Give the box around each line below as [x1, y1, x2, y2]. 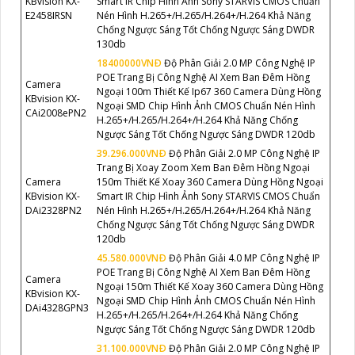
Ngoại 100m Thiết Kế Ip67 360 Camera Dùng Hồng [97, 84, 321, 98]
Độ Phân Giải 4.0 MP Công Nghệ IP [166, 250, 320, 265]
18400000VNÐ [97, 55, 162, 70]
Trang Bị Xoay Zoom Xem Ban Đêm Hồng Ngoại [97, 160, 310, 174]
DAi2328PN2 [25, 203, 82, 217]
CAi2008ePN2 [25, 105, 86, 120]
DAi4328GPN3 [25, 300, 89, 315]
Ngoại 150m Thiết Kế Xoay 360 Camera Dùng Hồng [97, 279, 323, 293]
